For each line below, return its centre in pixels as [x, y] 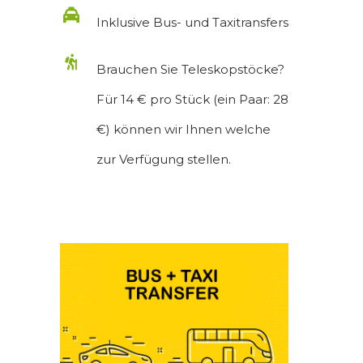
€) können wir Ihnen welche [184, 129]
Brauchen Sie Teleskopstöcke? [190, 69]
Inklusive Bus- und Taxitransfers [192, 22]
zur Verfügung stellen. [164, 159]
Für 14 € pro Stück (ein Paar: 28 [192, 99]
